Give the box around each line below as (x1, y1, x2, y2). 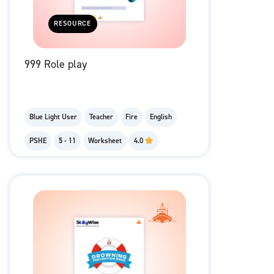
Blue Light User (29, 112, 77, 122)
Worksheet (88, 136, 122, 146)
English (150, 112, 172, 122)
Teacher (89, 112, 113, 122)
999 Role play (24, 57, 87, 72)
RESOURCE (54, 19, 92, 29)
